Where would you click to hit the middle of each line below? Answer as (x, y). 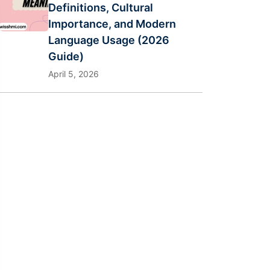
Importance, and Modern (112, 24)
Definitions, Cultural (101, 8)
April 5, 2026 (74, 74)
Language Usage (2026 (109, 40)
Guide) (66, 56)
